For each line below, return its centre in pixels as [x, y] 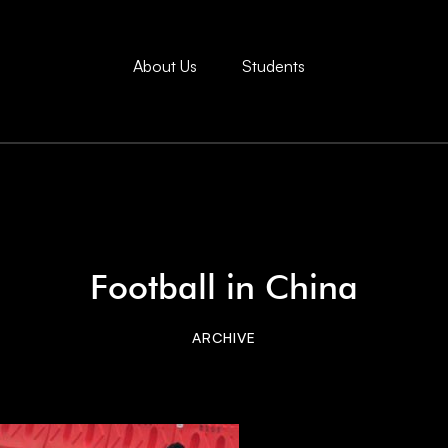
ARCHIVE [224, 337]
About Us [164, 66]
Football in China [224, 286]
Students [273, 66]
